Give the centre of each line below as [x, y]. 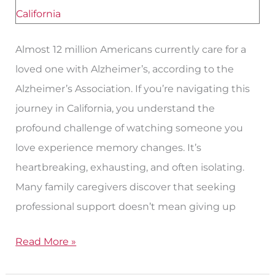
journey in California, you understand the [115, 108]
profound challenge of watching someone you [130, 128]
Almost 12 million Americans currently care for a [131, 49]
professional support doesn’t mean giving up [126, 207]
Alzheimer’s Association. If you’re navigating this [133, 89]
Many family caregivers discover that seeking [126, 187]
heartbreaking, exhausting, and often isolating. [130, 167]
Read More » [46, 241]
